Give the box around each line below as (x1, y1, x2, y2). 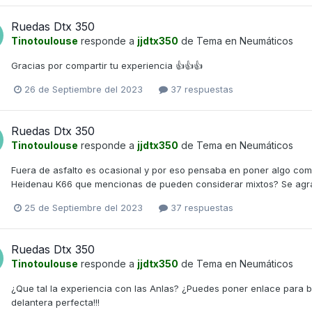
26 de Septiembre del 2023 (24, 84, 143, 95)
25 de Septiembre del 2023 (24, 202, 143, 214)
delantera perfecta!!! (11, 297, 100, 309)
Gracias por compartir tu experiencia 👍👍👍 (11, 59, 203, 71)
